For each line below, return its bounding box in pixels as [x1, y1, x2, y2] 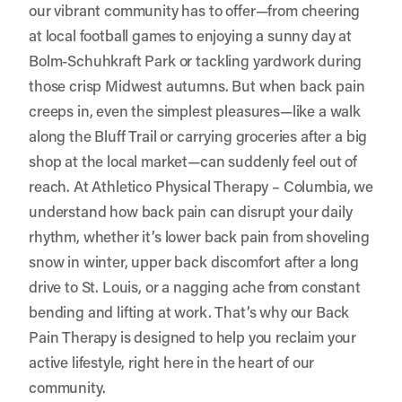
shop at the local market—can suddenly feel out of [29, 150, 358, 170]
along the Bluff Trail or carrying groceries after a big [29, 125, 368, 145]
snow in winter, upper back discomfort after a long [29, 250, 359, 271]
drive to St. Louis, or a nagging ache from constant [29, 275, 361, 296]
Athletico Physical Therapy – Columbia [92, 175, 347, 196]
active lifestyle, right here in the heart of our [29, 351, 315, 371]
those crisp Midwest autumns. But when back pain [29, 74, 365, 95]
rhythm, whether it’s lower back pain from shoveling [29, 225, 370, 246]
